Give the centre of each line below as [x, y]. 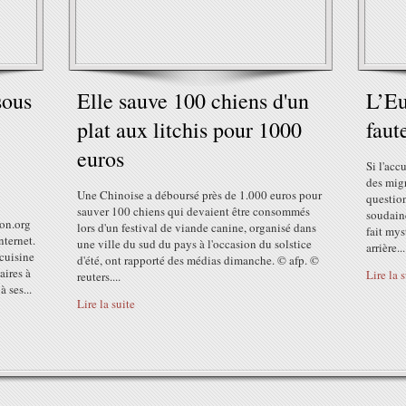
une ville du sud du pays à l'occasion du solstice [194, 244]
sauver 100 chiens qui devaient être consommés [193, 211]
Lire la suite [106, 304]
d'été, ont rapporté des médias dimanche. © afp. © [198, 260]
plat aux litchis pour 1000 [189, 130]
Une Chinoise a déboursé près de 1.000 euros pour [199, 195]
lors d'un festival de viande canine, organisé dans [197, 227]
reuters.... [99, 276]
